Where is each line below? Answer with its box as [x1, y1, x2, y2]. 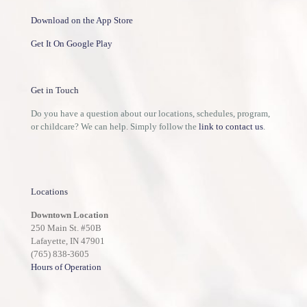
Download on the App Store [31, 14, 133, 25]
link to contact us [199, 121, 263, 132]
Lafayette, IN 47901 [31, 235, 105, 246]
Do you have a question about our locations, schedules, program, [31, 108, 270, 119]
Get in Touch [31, 84, 79, 95]
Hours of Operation [31, 261, 101, 272]
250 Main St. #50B [31, 222, 101, 233]
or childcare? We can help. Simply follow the [31, 121, 199, 132]
